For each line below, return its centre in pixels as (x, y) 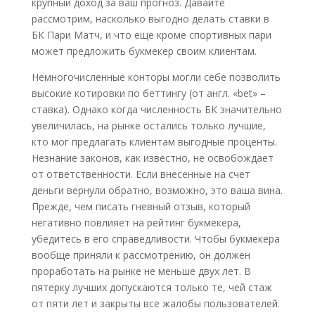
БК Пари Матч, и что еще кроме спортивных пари (151, 35)
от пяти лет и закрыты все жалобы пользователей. (155, 303)
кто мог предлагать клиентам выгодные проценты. (154, 142)
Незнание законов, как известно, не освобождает (152, 158)
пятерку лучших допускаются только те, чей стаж (152, 287)
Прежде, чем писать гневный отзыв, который (141, 206)
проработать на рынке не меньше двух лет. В (141, 271)
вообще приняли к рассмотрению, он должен (141, 255)
